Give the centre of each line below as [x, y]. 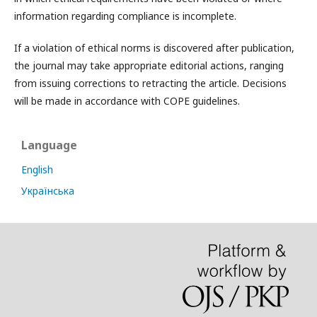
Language [49, 145]
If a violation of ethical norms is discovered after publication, [154, 48]
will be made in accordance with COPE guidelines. [127, 101]
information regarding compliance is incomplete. [125, 16]
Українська [48, 191]
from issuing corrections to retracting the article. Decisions [150, 83]
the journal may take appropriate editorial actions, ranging [149, 65]
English [37, 169]
